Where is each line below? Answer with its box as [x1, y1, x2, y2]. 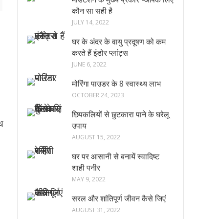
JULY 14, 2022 [72, 18, 109, 26]
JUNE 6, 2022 [72, 60, 107, 68]
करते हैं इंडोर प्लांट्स [72, 47, 128, 58]
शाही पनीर [72, 162, 100, 173]
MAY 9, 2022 [72, 175, 106, 183]
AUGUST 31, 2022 [72, 206, 120, 214]
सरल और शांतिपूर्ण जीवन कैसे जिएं [72, 193, 166, 204]
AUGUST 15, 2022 [72, 133, 120, 141]
